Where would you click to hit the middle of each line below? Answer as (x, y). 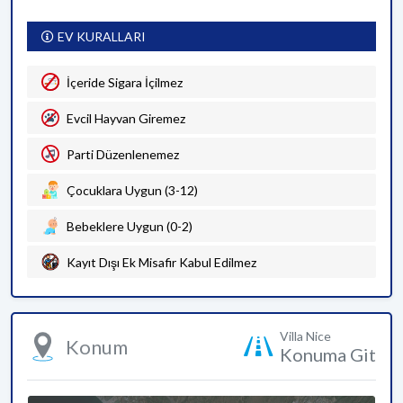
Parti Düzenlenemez (123, 154)
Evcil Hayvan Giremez (126, 118)
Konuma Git (328, 354)
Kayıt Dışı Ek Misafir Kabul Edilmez (161, 262)
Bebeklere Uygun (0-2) (130, 226)
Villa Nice (305, 336)
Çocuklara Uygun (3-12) (132, 190)
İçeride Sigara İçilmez (125, 82)
